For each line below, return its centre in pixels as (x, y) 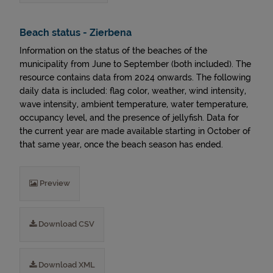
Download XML (66, 265)
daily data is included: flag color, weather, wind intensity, (133, 91)
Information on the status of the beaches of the (113, 51)
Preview (54, 183)
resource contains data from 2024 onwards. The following (135, 77)
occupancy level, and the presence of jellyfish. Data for (129, 118)
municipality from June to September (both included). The (135, 64)
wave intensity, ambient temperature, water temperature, (134, 104)
